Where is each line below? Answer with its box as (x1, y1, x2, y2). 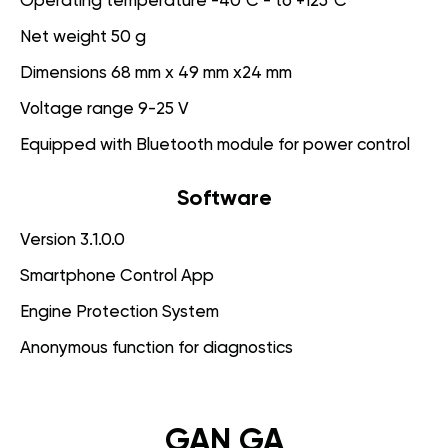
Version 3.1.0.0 (20, 231, 125, 249)
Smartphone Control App (20, 267, 214, 285)
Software (176, 187, 272, 210)
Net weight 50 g (20, 28, 146, 46)
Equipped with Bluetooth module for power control (20, 136, 410, 154)
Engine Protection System (20, 303, 219, 321)
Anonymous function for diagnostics (20, 339, 293, 357)
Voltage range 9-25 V (20, 100, 189, 118)
